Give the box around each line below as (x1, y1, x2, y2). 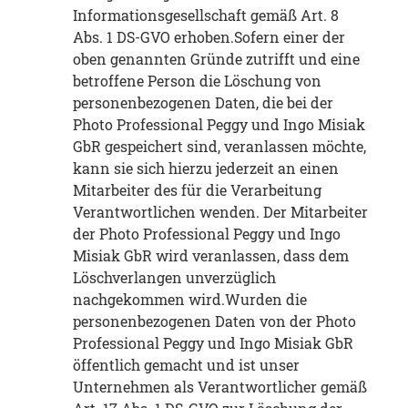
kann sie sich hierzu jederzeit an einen (73, 158, 339, 178)
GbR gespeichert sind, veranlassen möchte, (73, 137, 366, 157)
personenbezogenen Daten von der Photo (73, 311, 356, 331)
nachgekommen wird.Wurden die (73, 290, 307, 310)
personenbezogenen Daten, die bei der (73, 93, 333, 113)
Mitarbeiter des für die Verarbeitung (73, 180, 321, 200)
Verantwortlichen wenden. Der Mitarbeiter (73, 202, 368, 222)
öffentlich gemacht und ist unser (73, 355, 300, 375)
